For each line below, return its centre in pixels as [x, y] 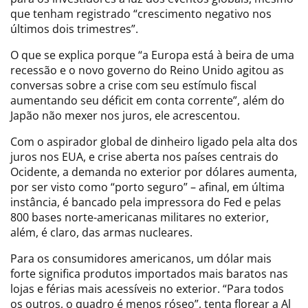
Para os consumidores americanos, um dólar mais [141, 258]
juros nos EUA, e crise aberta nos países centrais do [144, 156]
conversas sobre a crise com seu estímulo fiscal [133, 85]
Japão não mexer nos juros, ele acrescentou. [125, 115]
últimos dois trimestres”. [74, 29]
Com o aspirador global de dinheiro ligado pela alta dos [154, 141]
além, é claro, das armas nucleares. [101, 232]
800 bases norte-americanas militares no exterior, [140, 217]
